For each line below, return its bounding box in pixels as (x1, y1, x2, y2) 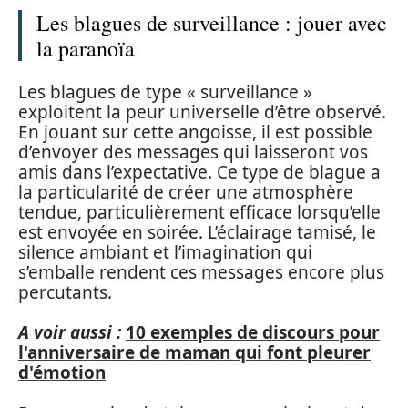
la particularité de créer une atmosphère (18, 179, 353, 204)
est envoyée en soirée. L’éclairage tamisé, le (18, 219, 376, 244)
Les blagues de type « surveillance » (18, 79, 312, 104)
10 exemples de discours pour (126, 321, 380, 344)
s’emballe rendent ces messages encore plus (18, 260, 384, 284)
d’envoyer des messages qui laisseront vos (18, 139, 368, 164)
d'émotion (18, 361, 106, 384)
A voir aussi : (18, 321, 121, 344)
